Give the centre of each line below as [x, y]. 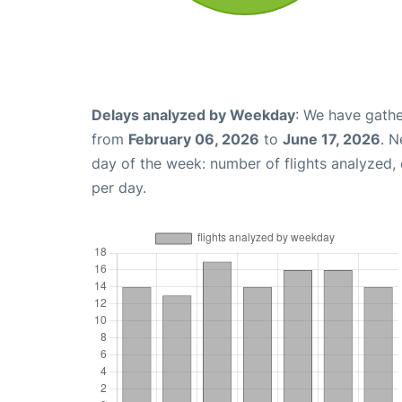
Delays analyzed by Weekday [193, 115]
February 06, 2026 [194, 140]
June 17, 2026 [332, 140]
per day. [119, 188]
